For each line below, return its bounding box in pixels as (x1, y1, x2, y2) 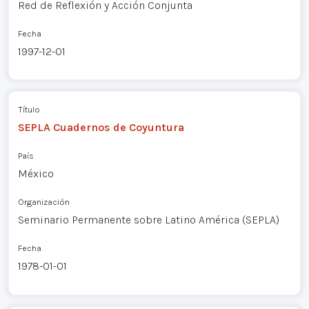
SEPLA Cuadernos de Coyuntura (17, 121, 184, 134)
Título (17, 104, 40, 115)
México (17, 167, 54, 181)
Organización (17, 197, 70, 208)
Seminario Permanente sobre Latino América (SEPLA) (17, 213, 279, 227)
